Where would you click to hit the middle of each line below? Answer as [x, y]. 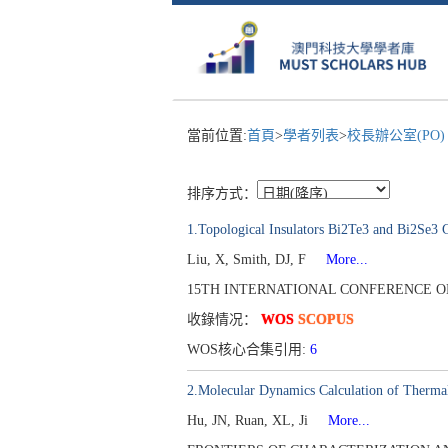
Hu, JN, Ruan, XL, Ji [249, 420]
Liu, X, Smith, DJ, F [248, 259]
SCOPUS [326, 319]
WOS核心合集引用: [248, 349]
